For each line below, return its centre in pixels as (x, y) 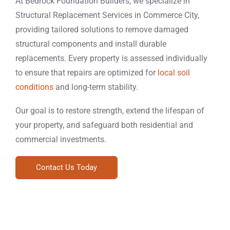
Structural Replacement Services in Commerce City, (107, 15)
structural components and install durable (91, 44)
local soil (174, 73)
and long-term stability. (96, 87)
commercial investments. (61, 139)
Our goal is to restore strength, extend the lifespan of (110, 111)
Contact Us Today (66, 167)
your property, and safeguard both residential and (104, 125)
